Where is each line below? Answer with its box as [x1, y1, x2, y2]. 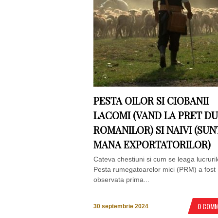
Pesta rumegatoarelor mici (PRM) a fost [93, 165, 216, 173]
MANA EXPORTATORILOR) [93, 138, 211, 151]
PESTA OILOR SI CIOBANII [93, 94, 209, 107]
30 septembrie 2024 [93, 203, 148, 210]
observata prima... [93, 176, 149, 183]
